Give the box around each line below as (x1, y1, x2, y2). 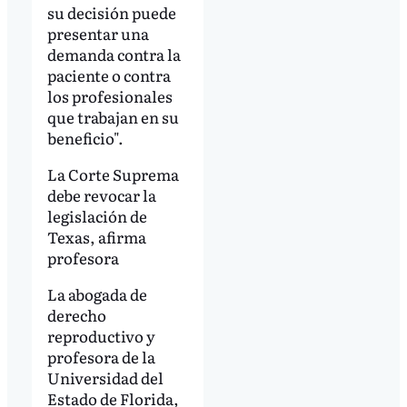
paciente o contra (46, 63, 171, 86)
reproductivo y (46, 323, 155, 347)
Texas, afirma (46, 224, 146, 248)
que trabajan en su (46, 104, 179, 128)
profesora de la (46, 344, 155, 368)
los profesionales (46, 84, 173, 107)
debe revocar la (46, 183, 156, 206)
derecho (46, 303, 106, 326)
